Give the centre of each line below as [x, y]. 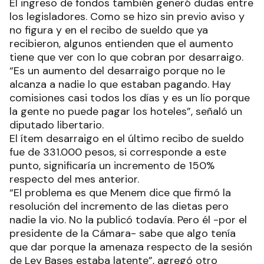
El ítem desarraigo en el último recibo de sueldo [127, 139]
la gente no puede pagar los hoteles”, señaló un [126, 112]
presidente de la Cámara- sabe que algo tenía [123, 234]
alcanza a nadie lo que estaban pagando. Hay [120, 85]
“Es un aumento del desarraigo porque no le [117, 71]
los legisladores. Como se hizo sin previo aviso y [127, 17]
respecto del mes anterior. [74, 179]
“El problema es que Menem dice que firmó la [120, 193]
